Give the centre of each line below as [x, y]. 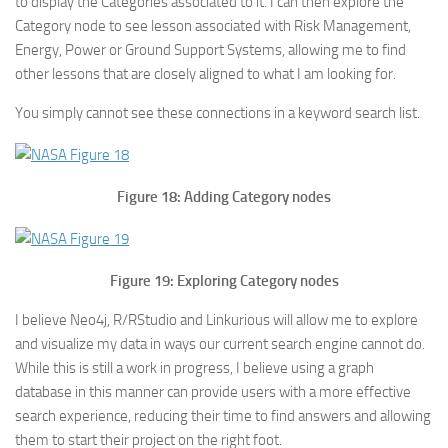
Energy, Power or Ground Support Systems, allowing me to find [210, 50]
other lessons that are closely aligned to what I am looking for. [205, 74]
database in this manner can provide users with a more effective [213, 392]
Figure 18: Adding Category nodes [224, 197]
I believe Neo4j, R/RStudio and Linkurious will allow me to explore [216, 320]
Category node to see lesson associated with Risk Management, [213, 26]
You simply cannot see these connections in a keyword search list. [217, 113]
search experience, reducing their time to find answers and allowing [223, 416]
